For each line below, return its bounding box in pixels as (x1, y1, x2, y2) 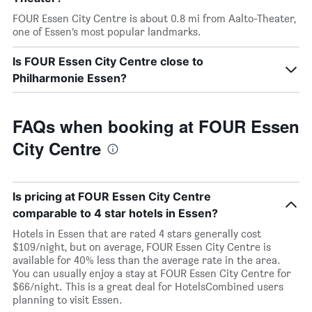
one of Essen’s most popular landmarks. (13, 25, 201, 38)
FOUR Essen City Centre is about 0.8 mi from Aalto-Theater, (13, 12, 296, 25)
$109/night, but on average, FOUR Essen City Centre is (13, 240, 271, 253)
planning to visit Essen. (13, 293, 123, 306)
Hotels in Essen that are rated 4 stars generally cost (13, 227, 261, 240)
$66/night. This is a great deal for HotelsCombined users (13, 280, 283, 293)
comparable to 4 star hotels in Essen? (13, 206, 218, 220)
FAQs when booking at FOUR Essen (13, 114, 299, 138)
